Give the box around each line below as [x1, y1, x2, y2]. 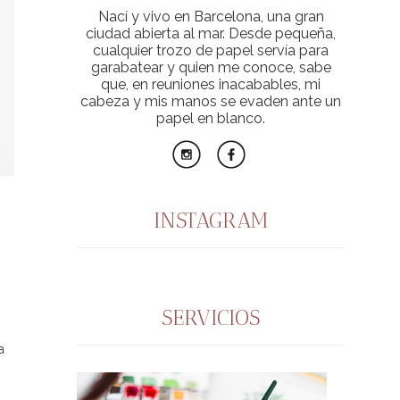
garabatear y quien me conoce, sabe [90, 59, 331, 76]
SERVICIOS [162, 304, 260, 330]
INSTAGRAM [154, 207, 268, 233]
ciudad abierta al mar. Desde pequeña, [86, 25, 336, 42]
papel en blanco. [156, 110, 265, 127]
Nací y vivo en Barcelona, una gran [97, 8, 324, 25]
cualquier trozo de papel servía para [93, 42, 329, 59]
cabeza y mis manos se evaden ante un [80, 93, 341, 110]
